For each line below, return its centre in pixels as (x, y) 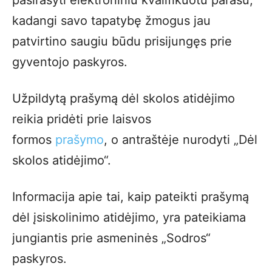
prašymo (80, 140)
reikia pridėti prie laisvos (82, 119)
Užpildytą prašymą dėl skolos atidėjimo (124, 98)
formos (34, 140)
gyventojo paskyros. (72, 62)
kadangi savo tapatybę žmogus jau (111, 21)
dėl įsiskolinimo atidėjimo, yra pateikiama (129, 217)
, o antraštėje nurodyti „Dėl (181, 140)
